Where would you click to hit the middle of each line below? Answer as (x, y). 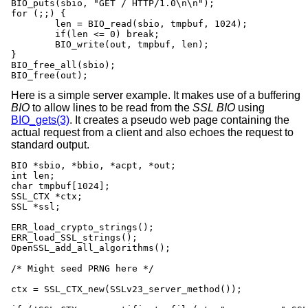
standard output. (50, 144)
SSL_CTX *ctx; (47, 196)
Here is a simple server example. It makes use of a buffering (156, 95)
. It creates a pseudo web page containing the (179, 120)
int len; (33, 175)
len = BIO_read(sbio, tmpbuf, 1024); (33, 23)
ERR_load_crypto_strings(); (82, 227)
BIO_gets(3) (40, 120)
